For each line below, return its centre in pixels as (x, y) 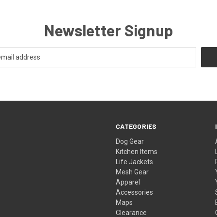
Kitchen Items (137, 151)
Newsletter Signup (108, 30)
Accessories (135, 192)
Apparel (128, 182)
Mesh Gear (132, 172)
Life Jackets (135, 162)
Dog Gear (130, 141)
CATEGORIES (136, 126)
